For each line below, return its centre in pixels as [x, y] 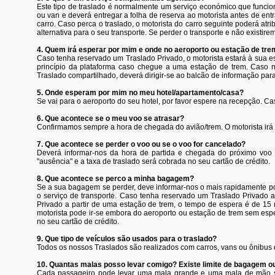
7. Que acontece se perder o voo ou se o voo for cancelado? [141, 144]
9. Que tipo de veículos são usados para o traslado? [127, 239]
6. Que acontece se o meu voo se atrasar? [110, 118]
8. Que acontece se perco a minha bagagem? [115, 179]
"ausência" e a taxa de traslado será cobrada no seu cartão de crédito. [153, 161]
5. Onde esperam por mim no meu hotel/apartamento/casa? [140, 93]
